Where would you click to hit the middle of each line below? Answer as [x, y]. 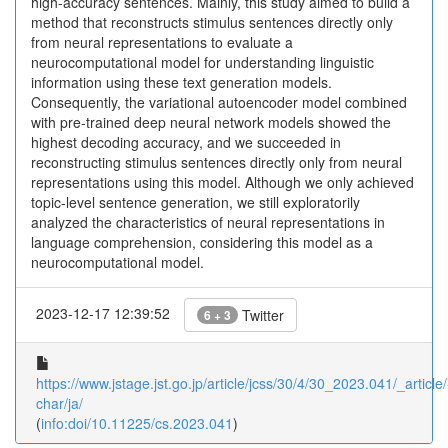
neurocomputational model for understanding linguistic [202, 62]
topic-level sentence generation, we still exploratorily [195, 202]
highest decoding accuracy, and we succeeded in [186, 142]
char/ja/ [59, 403]
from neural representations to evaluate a [162, 42]
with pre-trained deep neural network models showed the [211, 122]
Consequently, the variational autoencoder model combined [219, 102]
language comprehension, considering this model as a [202, 242]
